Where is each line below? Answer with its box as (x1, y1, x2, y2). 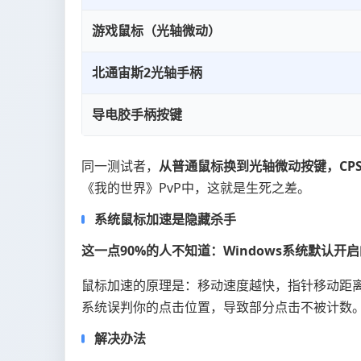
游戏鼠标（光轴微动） (92, 21, 221, 39)
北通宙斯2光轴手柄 (92, 63, 202, 81)
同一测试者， (81, 156, 159, 175)
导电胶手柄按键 (92, 105, 182, 123)
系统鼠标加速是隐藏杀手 (94, 210, 236, 228)
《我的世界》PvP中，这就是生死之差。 (81, 178, 310, 197)
